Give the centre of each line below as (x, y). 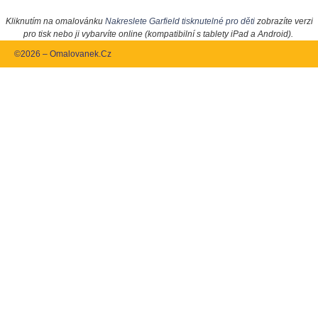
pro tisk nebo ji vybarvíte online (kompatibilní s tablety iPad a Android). (158, 34)
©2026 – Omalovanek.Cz (63, 54)
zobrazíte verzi (284, 22)
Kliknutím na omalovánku (55, 22)
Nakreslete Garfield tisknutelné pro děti (180, 22)
